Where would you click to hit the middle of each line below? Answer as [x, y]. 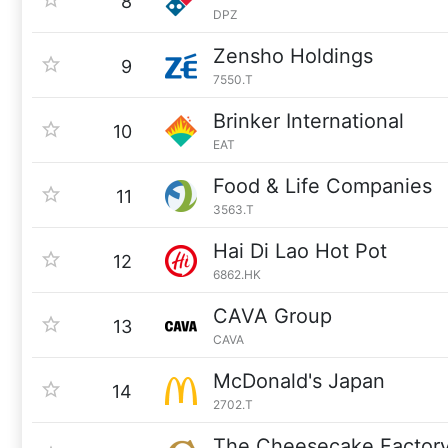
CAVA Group [272, 316]
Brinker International [308, 121]
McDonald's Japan [299, 381]
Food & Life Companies [322, 186]
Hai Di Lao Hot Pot [300, 251]
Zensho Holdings [293, 56]
